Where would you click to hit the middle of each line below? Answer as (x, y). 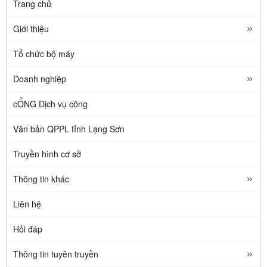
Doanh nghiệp (40, 78)
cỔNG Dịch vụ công (50, 103)
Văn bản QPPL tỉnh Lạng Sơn (69, 128)
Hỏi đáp (28, 229)
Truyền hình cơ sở (47, 153)
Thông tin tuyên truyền (56, 254)
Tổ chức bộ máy (44, 53)
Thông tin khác (41, 178)
